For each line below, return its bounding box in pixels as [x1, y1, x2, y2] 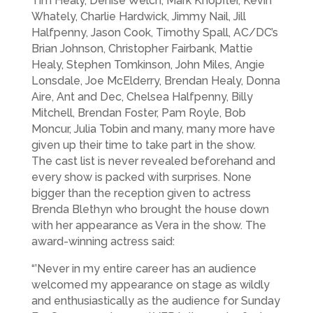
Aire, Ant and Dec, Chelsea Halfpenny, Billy [31, 89, 253, 103]
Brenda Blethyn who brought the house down [31, 202, 269, 216]
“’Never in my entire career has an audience [31, 261, 256, 275]
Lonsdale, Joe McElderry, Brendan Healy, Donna [31, 73, 280, 87]
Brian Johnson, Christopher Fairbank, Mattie [31, 41, 253, 55]
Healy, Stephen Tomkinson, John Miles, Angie [31, 57, 265, 71]
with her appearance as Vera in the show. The [31, 218, 266, 232]
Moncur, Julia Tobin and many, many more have [31, 122, 275, 136]
